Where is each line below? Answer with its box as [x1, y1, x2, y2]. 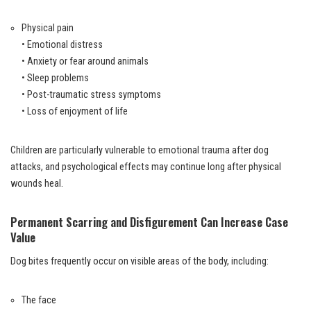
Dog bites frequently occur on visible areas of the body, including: [10, 255, 269, 267]
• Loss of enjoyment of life [22, 105, 128, 117]
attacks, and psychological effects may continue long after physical [10, 160, 281, 173]
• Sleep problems [22, 72, 89, 84]
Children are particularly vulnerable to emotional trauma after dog [10, 144, 269, 156]
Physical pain [22, 22, 74, 34]
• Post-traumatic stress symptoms [22, 88, 161, 101]
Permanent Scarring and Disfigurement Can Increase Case [10, 212, 288, 230]
